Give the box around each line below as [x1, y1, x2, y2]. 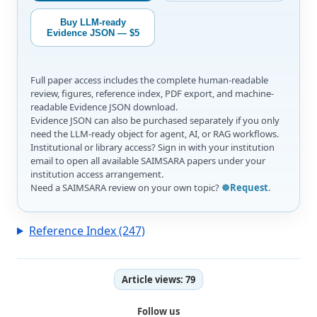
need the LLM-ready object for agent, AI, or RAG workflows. [30, 127, 279, 140]
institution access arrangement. [30, 167, 163, 180]
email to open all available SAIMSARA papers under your [30, 154, 265, 167]
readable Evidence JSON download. [30, 100, 178, 113]
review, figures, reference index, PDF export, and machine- [30, 86, 274, 100]
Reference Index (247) [28, 222, 145, 238]
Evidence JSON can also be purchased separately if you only [30, 113, 279, 127]
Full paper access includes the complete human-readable [30, 73, 268, 86]
